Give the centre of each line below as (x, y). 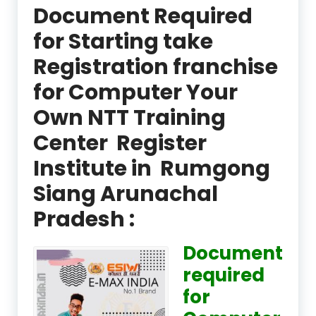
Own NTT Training (129, 117)
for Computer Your (135, 92)
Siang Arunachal (126, 194)
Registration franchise (156, 67)
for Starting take (123, 41)
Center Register (120, 143)
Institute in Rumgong (152, 168)
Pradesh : (84, 219)
